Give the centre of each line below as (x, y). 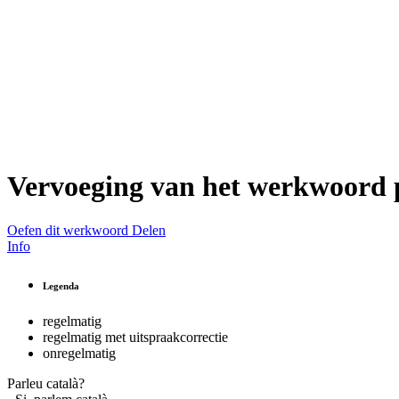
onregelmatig (79, 353)
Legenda (61, 285)
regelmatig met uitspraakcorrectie (135, 337)
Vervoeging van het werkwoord (200, 187)
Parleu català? (46, 383)
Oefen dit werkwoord (68, 230)
